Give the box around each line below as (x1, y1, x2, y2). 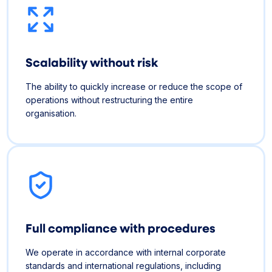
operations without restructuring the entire (25, 94, 194, 105)
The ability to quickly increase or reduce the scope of (25, 81, 243, 92)
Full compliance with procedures (25, 219, 223, 236)
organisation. (25, 107, 77, 118)
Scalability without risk (25, 53, 166, 70)
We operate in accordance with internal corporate (25, 246, 226, 257)
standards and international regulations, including (25, 260, 222, 271)
